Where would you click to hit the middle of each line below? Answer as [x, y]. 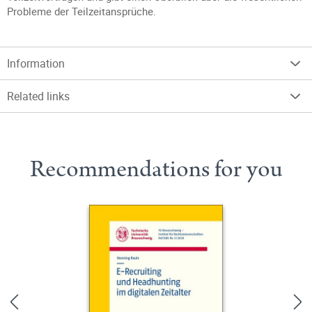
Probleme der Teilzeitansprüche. [81, 11]
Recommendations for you [156, 169]
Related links [38, 96]
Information [36, 63]
